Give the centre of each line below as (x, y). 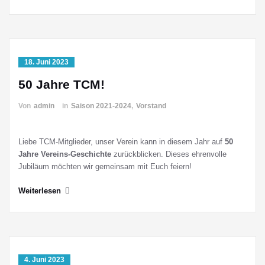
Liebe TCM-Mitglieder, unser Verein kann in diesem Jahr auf (122, 142)
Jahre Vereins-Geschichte (65, 154)
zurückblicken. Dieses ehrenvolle (169, 154)
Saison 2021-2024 (101, 106)
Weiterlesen (40, 191)
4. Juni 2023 (44, 260)
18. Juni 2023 (46, 62)
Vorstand (151, 106)
